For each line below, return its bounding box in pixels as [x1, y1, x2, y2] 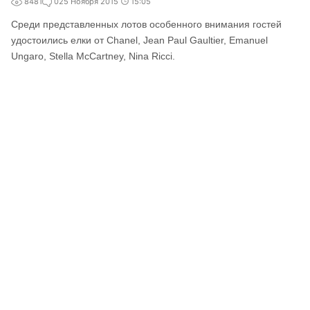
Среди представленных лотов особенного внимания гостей [11, 19, 282, 30]
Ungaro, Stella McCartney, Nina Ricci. [11, 51, 175, 62]
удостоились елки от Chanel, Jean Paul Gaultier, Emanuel [11, 35, 268, 46]
